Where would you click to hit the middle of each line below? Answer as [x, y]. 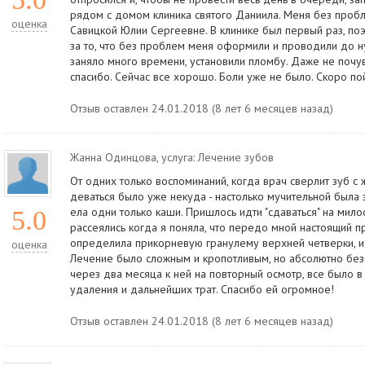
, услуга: [177, 157]
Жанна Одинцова [113, 157]
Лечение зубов [236, 157]
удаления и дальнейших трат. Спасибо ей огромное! [202, 289]
